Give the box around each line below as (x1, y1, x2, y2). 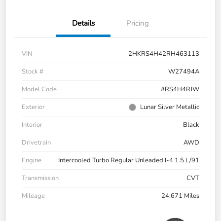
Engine (22, 156, 41, 165)
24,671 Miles (161, 191, 199, 201)
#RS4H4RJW (161, 85, 199, 94)
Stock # (22, 67, 43, 76)
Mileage (22, 191, 45, 201)
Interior (22, 120, 42, 130)
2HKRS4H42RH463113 (128, 49, 199, 59)
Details (72, 18, 95, 29)
